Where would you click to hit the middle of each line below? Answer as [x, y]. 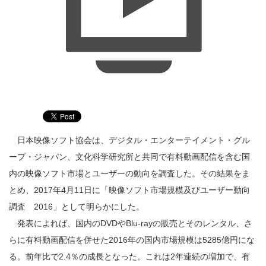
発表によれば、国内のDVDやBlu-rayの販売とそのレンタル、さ [131, 224]
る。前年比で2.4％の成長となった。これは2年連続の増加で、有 [129, 257]
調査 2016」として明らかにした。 [77, 207]
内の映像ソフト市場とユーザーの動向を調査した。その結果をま [129, 174]
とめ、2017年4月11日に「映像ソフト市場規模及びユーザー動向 [129, 190]
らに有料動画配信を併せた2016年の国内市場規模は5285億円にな [132, 240]
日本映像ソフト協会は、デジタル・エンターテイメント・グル [129, 140]
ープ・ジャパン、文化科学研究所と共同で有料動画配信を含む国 [129, 157]
